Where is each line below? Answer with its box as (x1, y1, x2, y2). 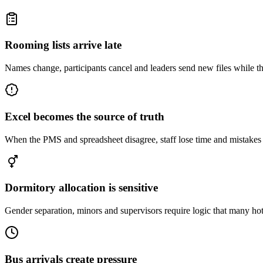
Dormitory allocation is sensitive (5, 181, 158, 194)
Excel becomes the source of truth (5, 110, 164, 123)
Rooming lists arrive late (5, 39, 122, 52)
